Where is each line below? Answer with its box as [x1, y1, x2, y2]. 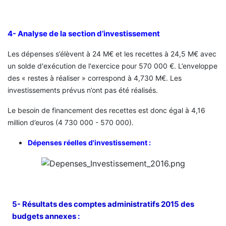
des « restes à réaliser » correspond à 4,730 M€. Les [8, 73, 182, 82]
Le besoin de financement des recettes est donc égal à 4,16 [8, 105, 205, 115]
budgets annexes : [12, 211, 80, 221]
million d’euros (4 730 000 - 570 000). [8, 118, 134, 127]
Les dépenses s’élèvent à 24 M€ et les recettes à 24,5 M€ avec [8, 49, 216, 58]
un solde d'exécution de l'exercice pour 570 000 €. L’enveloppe [8, 61, 217, 70]
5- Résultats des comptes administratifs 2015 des [12, 199, 195, 209]
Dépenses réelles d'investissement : [28, 138, 151, 147]
